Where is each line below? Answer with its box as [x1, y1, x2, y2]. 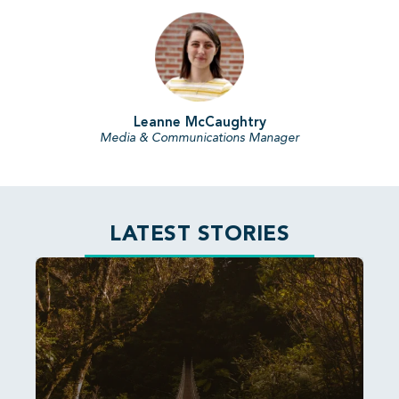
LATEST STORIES [110, 224, 289, 247]
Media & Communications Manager [100, 132, 299, 145]
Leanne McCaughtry [133, 116, 266, 131]
